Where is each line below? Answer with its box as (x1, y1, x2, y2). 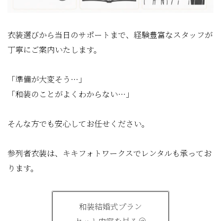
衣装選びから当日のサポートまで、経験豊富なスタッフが (7, 29, 213, 41)
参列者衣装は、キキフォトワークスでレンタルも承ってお (7, 147, 212, 159)
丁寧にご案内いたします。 (7, 44, 102, 56)
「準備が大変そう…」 (7, 74, 86, 85)
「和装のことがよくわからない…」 (7, 88, 134, 100)
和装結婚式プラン (79, 201, 142, 213)
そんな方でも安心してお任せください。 (7, 118, 149, 130)
